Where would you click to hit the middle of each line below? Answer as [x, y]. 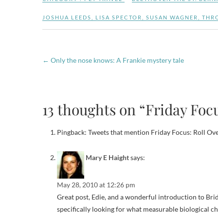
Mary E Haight [107, 158]
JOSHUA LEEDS [67, 17]
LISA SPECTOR [119, 17]
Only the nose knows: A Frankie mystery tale [117, 60]
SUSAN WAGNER [172, 17]
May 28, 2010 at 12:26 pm [96, 185]
